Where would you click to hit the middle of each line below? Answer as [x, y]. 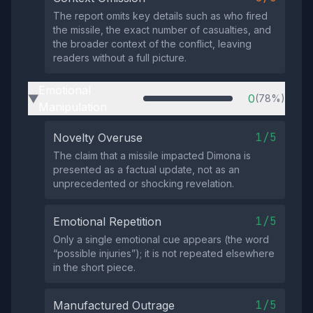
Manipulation [73, 107]
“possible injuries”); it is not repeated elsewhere [164, 253]
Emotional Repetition [107, 221]
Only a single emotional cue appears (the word [161, 239]
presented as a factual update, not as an [146, 169]
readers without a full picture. [120, 58]
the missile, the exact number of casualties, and [162, 30]
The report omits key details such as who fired [160, 16]
